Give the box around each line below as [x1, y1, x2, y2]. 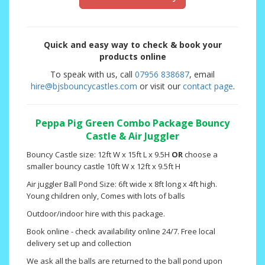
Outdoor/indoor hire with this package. [27, 208, 165, 219]
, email [189, 69, 215, 80]
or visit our [137, 80, 183, 92]
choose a [183, 149, 218, 160]
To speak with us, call [50, 69, 135, 80]
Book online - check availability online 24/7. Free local [27, 226, 215, 237]
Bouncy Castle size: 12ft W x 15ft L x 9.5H [27, 149, 172, 160]
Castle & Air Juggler [86, 130, 179, 143]
